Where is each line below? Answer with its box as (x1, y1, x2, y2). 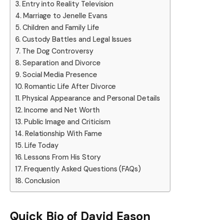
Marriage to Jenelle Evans (23, 11, 108, 20)
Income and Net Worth (24, 105, 100, 114)
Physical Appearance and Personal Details (22, 93, 160, 103)
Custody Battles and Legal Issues (22, 34, 132, 44)
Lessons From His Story (24, 152, 101, 162)
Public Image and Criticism (24, 117, 110, 126)
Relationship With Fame (25, 129, 102, 138)
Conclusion (24, 176, 60, 185)
